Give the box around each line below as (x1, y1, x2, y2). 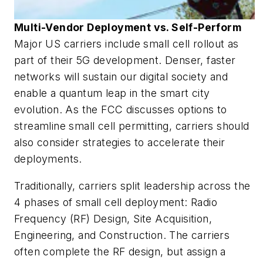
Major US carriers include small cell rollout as (14, 38, 239, 50)
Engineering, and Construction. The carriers (14, 228, 230, 241)
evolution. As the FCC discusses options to (14, 103, 227, 116)
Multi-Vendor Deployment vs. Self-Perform (14, 21, 241, 33)
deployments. (14, 153, 82, 165)
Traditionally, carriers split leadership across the (14, 179, 251, 192)
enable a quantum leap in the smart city (14, 87, 210, 99)
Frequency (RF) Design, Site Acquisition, (14, 212, 212, 225)
